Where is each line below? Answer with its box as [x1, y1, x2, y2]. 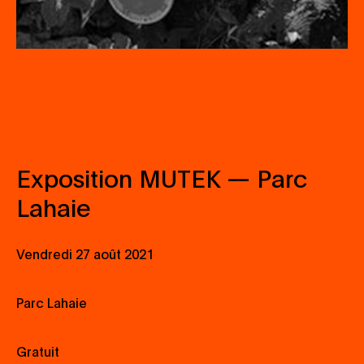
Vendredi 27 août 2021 [16, 245, 154, 262]
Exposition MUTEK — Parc [16, 161, 307, 193]
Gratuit [16, 342, 59, 360]
